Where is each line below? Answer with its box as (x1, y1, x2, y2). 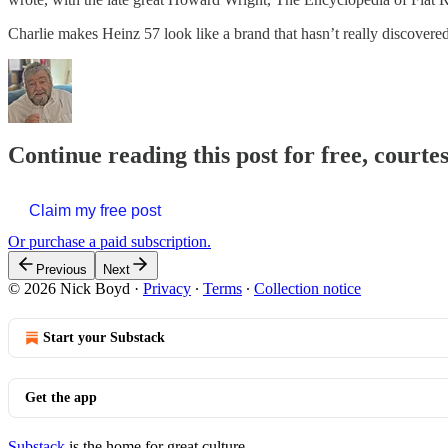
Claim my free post (29, 202, 161, 220)
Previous (36, 262, 87, 278)
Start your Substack (43, 330, 165, 346)
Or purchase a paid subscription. (8, 233, 211, 251)
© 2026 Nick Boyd (8, 280, 130, 298)
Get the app (25, 390, 97, 406)
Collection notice (254, 280, 361, 298)
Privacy (143, 280, 191, 298)
